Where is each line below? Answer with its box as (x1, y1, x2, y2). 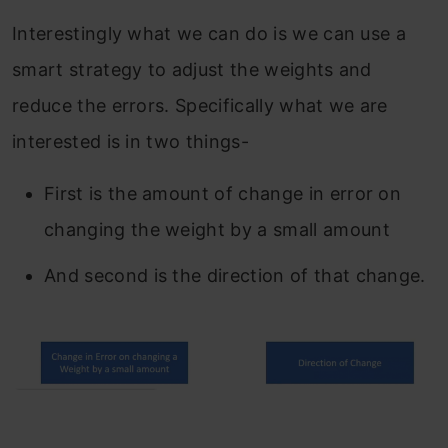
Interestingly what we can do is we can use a (12, 22, 407, 44)
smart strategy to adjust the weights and (12, 58, 372, 80)
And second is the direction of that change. (44, 264, 426, 286)
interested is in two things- (12, 130, 249, 152)
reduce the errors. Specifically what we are (12, 94, 388, 116)
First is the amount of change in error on (44, 182, 402, 204)
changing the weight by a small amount (44, 218, 390, 240)
